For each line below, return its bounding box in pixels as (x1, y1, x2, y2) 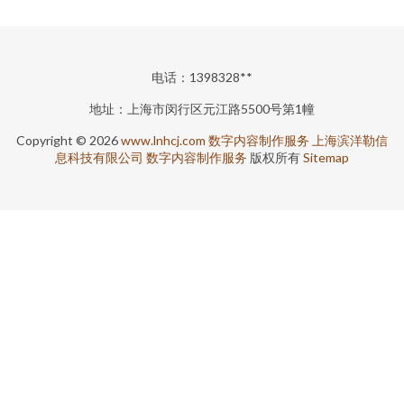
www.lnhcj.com (121, 133, 206, 148)
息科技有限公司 (55, 150, 143, 165)
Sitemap (303, 150, 349, 165)
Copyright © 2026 (16, 133, 121, 148)
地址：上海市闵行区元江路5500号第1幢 (89, 101, 315, 116)
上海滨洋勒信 (312, 133, 388, 148)
